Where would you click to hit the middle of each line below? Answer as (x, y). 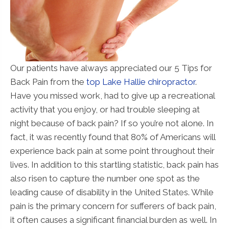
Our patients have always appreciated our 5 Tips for (111, 68)
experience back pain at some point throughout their (112, 151)
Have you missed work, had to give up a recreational (112, 95)
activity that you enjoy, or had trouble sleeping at (105, 109)
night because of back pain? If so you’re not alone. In (112, 123)
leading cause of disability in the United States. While (112, 192)
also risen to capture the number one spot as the (105, 178)
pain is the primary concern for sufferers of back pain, (113, 206)
